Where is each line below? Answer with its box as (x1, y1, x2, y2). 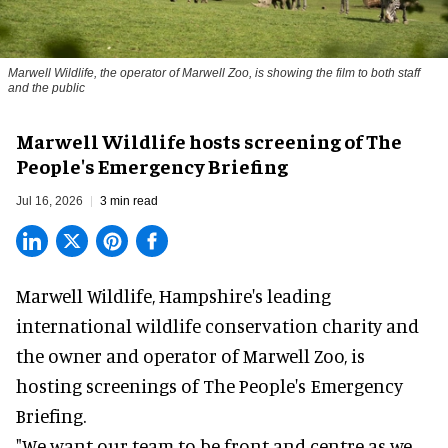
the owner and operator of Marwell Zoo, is (16, 344, 365, 368)
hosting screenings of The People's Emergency (16, 374, 403, 398)
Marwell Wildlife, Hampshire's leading (16, 284, 331, 308)
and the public (8, 81, 85, 96)
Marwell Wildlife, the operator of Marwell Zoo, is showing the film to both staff (8, 66, 420, 81)
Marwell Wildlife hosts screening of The (16, 128, 402, 154)
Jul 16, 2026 (16, 194, 83, 209)
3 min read (100, 194, 158, 209)
